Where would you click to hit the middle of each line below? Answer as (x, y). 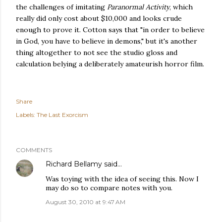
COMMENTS (34, 150)
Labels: (26, 115)
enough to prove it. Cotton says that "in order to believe (110, 30)
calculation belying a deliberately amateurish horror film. (110, 64)
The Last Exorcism (62, 115)
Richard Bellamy (74, 164)
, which (181, 7)
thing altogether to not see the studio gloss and (97, 53)
